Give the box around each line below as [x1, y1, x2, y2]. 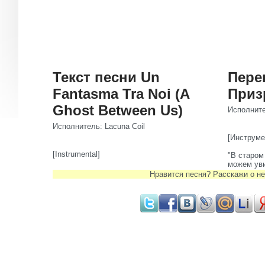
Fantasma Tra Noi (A [53, 86, 189, 102]
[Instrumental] [53, 150, 100, 159]
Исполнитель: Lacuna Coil [53, 122, 145, 131]
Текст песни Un [53, 69, 160, 85]
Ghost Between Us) [53, 102, 183, 118]
